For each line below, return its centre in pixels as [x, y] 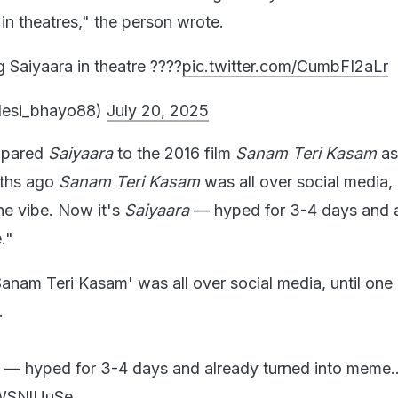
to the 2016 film [174, 153]
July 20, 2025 [158, 110]
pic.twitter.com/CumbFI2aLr [285, 66]
